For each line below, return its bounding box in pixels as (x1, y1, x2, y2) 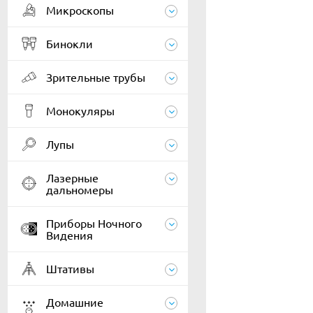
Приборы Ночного (46, 216, 142, 230)
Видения (46, 228, 93, 242)
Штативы (46, 261, 94, 275)
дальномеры (46, 182, 113, 196)
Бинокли (46, 36, 93, 50)
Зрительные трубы (46, 70, 145, 84)
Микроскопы (46, 3, 114, 17)
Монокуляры (46, 103, 115, 117)
